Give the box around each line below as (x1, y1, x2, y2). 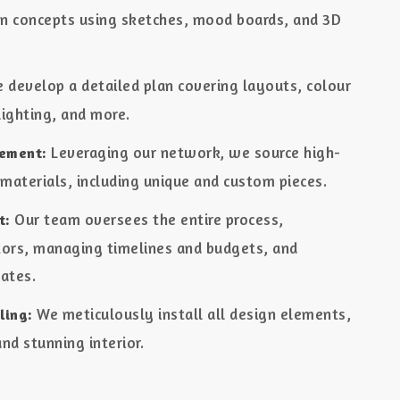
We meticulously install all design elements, (32, 304, 352, 323)
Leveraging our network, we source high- (46, 143, 341, 162)
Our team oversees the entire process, (10, 210, 284, 229)
